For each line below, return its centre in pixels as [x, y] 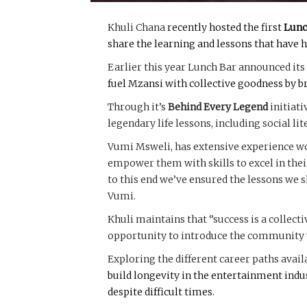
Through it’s [138, 107]
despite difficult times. [162, 292]
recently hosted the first [224, 27]
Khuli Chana [136, 27]
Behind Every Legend [218, 107]
